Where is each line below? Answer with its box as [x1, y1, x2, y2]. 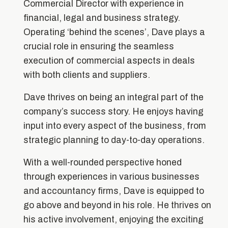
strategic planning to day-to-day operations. [23, 135, 205, 145]
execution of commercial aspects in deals [23, 55, 195, 66]
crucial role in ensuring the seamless [23, 41, 175, 51]
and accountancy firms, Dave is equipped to [23, 186, 205, 196]
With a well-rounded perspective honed [23, 157, 182, 167]
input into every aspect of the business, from [23, 121, 207, 131]
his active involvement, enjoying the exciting [23, 214, 204, 224]
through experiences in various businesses [23, 172, 200, 182]
